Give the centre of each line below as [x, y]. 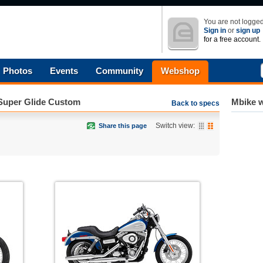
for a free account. [232, 39]
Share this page [123, 126]
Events [64, 71]
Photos [18, 71]
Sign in [215, 31]
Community [119, 71]
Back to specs [195, 103]
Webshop [180, 71]
